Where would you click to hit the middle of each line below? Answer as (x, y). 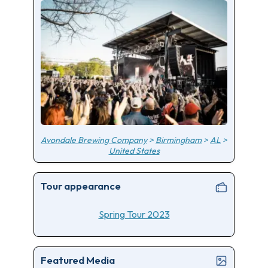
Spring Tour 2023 (134, 214)
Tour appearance (80, 186)
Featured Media (77, 260)
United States (134, 150)
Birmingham (179, 140)
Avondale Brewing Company (94, 140)
